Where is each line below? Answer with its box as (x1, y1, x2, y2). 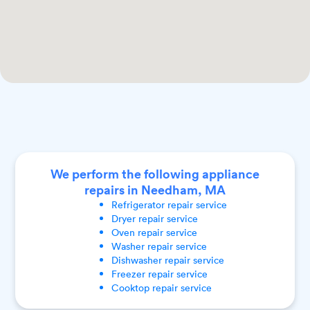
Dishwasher (111, 253, 162, 266)
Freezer (111, 266, 145, 280)
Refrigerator (111, 197, 165, 211)
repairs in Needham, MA (84, 181, 226, 198)
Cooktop (111, 280, 149, 294)
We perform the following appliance (51, 165, 259, 182)
